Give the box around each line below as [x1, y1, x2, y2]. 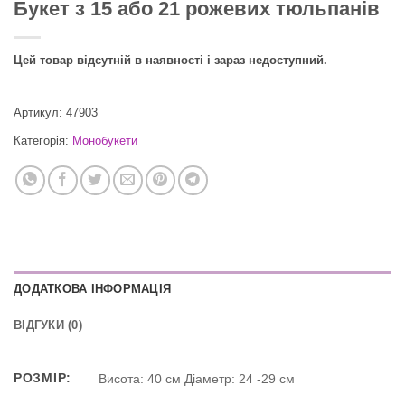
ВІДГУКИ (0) [14, 317, 82, 332]
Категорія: [14, 133, 72, 147]
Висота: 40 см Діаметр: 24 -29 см [99, 371, 296, 386]
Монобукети [72, 133, 137, 147]
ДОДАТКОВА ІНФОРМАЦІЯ [14, 281, 172, 296]
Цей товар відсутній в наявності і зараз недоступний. [14, 53, 327, 68]
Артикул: [14, 105, 66, 119]
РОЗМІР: [14, 370, 72, 385]
